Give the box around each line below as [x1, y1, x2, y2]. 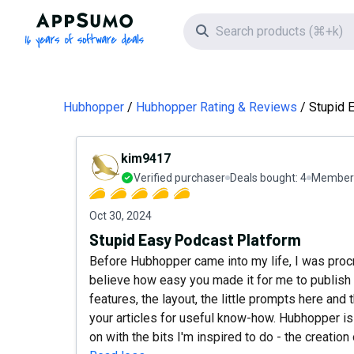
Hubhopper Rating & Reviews [136, 100, 297, 115]
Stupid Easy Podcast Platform [89, 230, 301, 249]
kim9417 [121, 151, 171, 166]
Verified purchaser [134, 171, 225, 184]
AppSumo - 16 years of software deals [83, 13, 299, 28]
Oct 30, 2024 [89, 209, 152, 222]
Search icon [207, 23, 272, 38]
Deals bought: [230, 171, 300, 184]
